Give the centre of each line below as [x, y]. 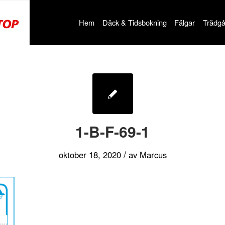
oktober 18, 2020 [90, 155]
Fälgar [185, 22]
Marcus [153, 155]
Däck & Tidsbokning [134, 22]
